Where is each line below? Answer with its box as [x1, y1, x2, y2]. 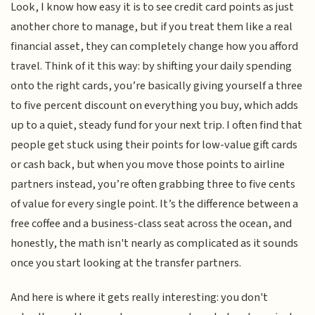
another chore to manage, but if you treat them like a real [11, 18, 293, 36]
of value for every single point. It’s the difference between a [11, 195, 299, 213]
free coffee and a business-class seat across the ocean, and [11, 215, 292, 233]
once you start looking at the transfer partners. [11, 255, 242, 272]
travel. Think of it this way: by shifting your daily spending [11, 58, 292, 75]
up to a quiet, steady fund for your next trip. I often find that [11, 117, 303, 134]
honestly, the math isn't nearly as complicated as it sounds [11, 235, 299, 252]
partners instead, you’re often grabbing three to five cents [11, 176, 296, 193]
